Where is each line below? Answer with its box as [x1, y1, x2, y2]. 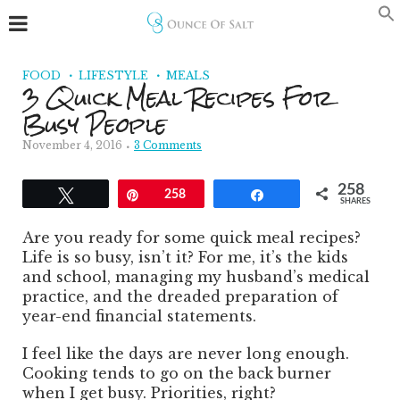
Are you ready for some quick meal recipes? [22, 229, 361, 246]
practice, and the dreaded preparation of [22, 287, 338, 305]
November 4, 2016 [22, 138, 122, 152]
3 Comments [134, 138, 202, 152]
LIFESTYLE [79, 69, 148, 82]
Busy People [22, 102, 167, 148]
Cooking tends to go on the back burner [22, 364, 331, 382]
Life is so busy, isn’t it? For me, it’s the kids [22, 248, 348, 266]
